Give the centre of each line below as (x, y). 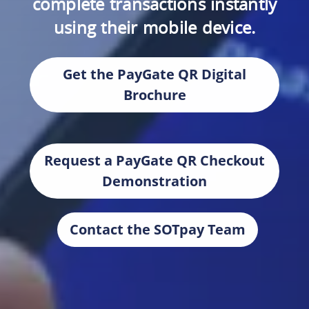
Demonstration (154, 181)
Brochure (154, 95)
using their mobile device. (154, 28)
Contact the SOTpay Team (157, 230)
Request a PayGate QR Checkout (154, 161)
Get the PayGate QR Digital (154, 74)
